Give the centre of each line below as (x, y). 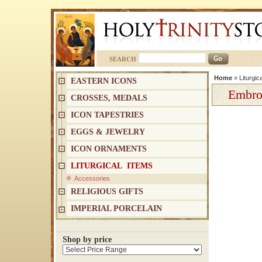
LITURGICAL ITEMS (112, 166)
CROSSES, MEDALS (109, 98)
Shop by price (87, 239)
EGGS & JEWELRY (108, 132)
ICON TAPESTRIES (107, 115)
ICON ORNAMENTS (109, 149)
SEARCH (123, 59)
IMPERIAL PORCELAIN (116, 208)
